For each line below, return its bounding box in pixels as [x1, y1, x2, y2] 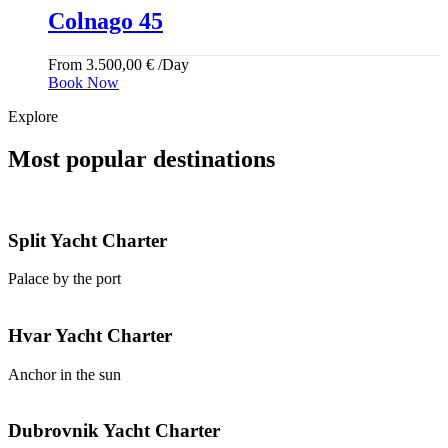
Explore [8, 107, 58, 125]
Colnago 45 [48, 8, 163, 35]
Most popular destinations [8, 145, 275, 172]
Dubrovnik [8, 420, 103, 442]
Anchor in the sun [8, 365, 121, 383]
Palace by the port [8, 270, 121, 288]
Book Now [48, 73, 119, 91]
